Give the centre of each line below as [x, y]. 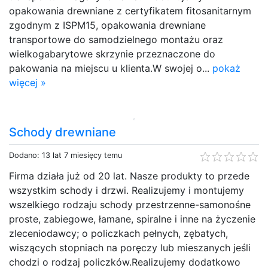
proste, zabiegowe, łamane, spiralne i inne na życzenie [132, 219]
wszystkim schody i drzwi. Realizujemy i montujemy [127, 190]
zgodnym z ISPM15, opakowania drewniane [107, 25]
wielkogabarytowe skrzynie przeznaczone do [112, 54]
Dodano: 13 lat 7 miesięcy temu [66, 155]
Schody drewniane [63, 132]
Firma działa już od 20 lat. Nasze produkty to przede [129, 176]
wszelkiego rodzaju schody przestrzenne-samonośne [130, 204]
